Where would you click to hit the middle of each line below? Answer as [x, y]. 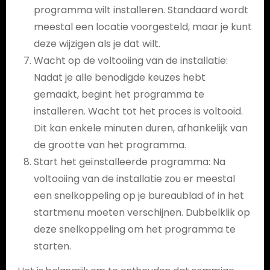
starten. [52, 246]
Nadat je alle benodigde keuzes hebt [119, 77]
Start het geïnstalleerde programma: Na [129, 162]
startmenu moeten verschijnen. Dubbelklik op [142, 212]
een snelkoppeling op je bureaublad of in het [139, 196]
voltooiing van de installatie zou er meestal [134, 179]
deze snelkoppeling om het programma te [134, 229]
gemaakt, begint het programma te [119, 94]
